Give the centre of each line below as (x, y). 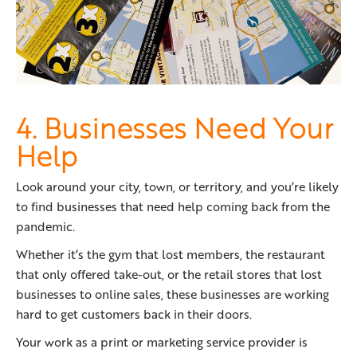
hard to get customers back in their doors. (134, 314)
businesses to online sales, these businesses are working (173, 294)
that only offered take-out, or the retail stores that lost (169, 275)
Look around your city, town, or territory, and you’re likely (177, 187)
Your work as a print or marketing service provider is (162, 342)
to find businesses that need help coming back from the (173, 207)
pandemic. (45, 227)
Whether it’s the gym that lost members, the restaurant (171, 255)
